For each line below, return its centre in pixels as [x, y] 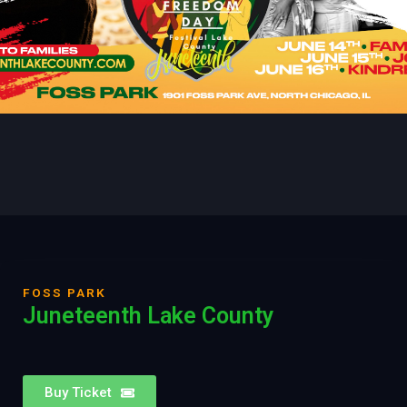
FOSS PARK [65, 293]
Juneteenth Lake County [148, 316]
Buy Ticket [78, 393]
